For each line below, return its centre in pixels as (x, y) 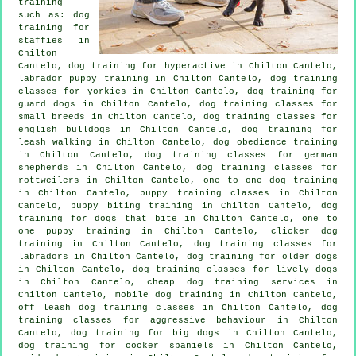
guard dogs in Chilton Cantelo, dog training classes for (178, 104)
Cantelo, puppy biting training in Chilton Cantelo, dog (178, 205)
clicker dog (304, 231)
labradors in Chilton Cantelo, (103, 256)
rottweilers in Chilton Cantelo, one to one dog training (178, 180)
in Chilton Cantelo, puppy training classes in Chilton (178, 193)
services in (299, 282)
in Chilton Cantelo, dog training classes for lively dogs (178, 269)
